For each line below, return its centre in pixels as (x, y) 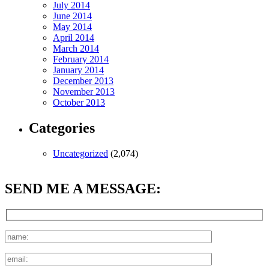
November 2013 (84, 92)
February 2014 (81, 59)
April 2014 (74, 38)
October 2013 (79, 103)
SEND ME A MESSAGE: (83, 189)
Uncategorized (80, 154)
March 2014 (76, 49)
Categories (62, 128)
